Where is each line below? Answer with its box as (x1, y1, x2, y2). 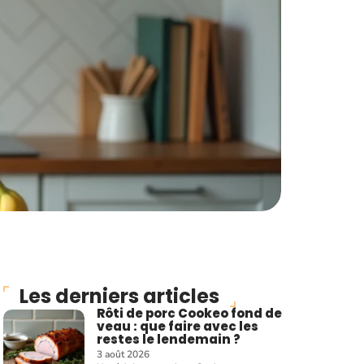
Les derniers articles (19, 283, 219, 310)
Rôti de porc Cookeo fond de (97, 305, 283, 322)
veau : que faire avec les (97, 318, 259, 335)
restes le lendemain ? (97, 331, 241, 348)
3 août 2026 (97, 348, 150, 361)
